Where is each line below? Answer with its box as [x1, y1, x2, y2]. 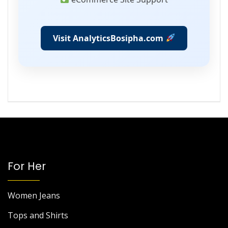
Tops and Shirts [8, 209, 68, 221]
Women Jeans [8, 189, 60, 201]
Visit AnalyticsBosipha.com [53, 32, 166, 44]
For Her [8, 158, 46, 174]
